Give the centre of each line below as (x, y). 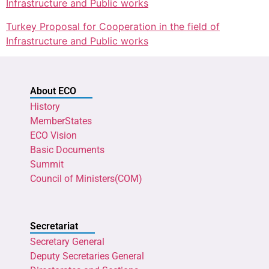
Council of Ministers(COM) (86, 179)
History (45, 107)
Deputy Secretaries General (87, 256)
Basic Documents (67, 150)
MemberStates (61, 121)
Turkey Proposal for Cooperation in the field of (113, 26)
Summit (47, 165)
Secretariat (54, 226)
